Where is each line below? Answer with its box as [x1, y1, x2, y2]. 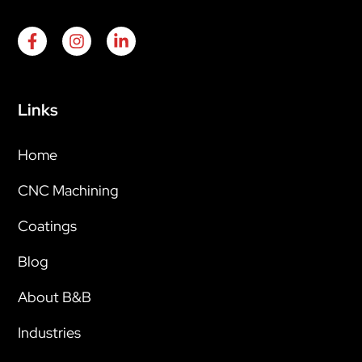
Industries [18, 322, 81, 342]
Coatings [18, 216, 77, 235]
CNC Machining [18, 180, 119, 200]
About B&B [18, 287, 91, 306]
